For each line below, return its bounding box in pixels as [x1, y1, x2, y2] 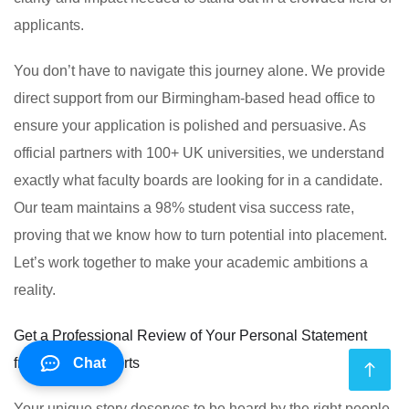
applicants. [14, 17, 84, 34]
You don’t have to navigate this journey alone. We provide [14, 63, 385, 79]
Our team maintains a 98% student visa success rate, [14, 200, 354, 216]
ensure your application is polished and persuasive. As [14, 118, 366, 134]
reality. [14, 282, 56, 299]
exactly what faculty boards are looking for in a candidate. [14, 173, 383, 189]
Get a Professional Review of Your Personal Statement [14, 328, 367, 344]
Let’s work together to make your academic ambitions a [14, 255, 368, 271]
